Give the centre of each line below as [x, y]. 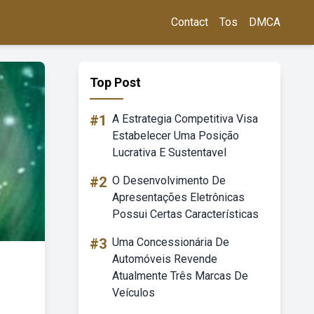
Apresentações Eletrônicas [178, 197]
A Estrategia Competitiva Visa [185, 119]
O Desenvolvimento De [169, 180]
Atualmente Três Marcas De [180, 276]
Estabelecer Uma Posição [176, 136]
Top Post [115, 82]
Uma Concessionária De [171, 242]
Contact [190, 22]
